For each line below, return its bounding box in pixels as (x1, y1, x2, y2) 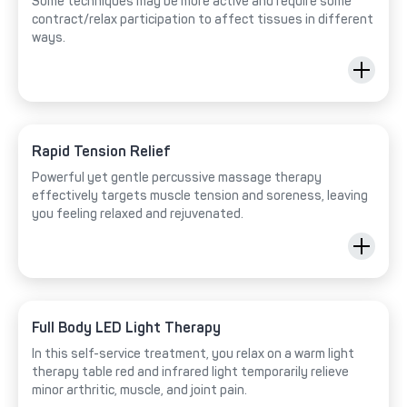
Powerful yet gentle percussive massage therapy (32, 169, 322, 185)
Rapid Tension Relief (32, 142, 171, 160)
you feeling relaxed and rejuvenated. (32, 205, 243, 222)
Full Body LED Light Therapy (32, 318, 221, 336)
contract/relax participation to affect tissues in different (32, 11, 373, 27)
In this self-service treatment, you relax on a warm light (32, 345, 354, 362)
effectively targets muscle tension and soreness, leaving (32, 187, 368, 203)
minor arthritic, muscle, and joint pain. (32, 382, 247, 398)
